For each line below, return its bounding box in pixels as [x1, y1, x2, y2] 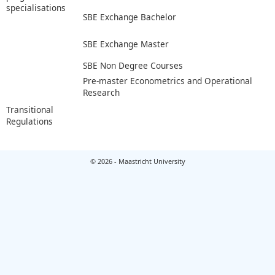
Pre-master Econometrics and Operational [83, 75, 252, 87]
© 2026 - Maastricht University [90, 156, 185, 166]
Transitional [6, 103, 53, 115]
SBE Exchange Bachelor [83, 11, 176, 23]
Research [83, 87, 120, 99]
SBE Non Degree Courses [83, 60, 183, 72]
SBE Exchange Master [83, 38, 169, 50]
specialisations [6, 1, 66, 14]
